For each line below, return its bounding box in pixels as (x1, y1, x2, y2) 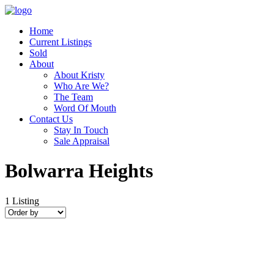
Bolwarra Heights (5, 160, 153, 182)
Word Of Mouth (54, 103, 116, 113)
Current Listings (29, 37, 92, 47)
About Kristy (54, 70, 105, 80)
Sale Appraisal (54, 136, 109, 146)
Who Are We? (54, 81, 109, 91)
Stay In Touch (54, 125, 108, 135)
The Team (54, 92, 93, 102)
